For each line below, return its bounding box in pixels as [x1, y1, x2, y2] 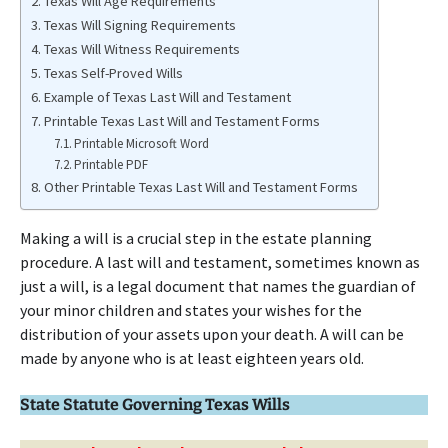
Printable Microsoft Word [74, 135, 210, 152]
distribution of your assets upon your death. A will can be [20, 324, 404, 344]
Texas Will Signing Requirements [43, 16, 236, 34]
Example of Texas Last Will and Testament [43, 88, 291, 106]
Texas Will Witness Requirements [43, 40, 240, 58]
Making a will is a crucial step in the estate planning [20, 228, 372, 248]
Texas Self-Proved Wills [43, 64, 183, 82]
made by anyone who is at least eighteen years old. [20, 348, 364, 368]
